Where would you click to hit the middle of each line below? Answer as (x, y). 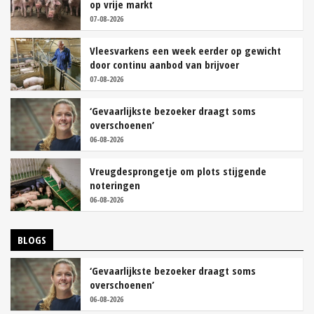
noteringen (115, 185)
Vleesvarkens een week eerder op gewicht (185, 51)
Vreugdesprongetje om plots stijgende (178, 171)
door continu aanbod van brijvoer (164, 65)
